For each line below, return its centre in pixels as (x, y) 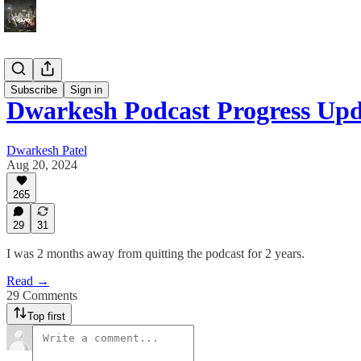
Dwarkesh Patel (47, 150)
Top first (46, 316)
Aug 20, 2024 (42, 164)
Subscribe (34, 90)
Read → (28, 281)
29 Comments (42, 295)
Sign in (86, 90)
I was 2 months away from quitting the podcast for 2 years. (156, 253)
